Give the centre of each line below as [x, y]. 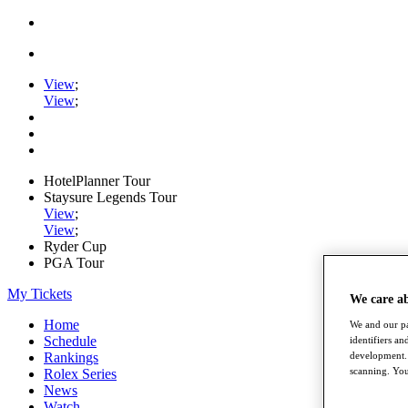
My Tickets [40, 294]
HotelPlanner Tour [97, 181]
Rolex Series [80, 374]
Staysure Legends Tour [110, 197]
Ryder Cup [75, 246]
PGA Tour [74, 263]
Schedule [70, 341]
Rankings [71, 357]
